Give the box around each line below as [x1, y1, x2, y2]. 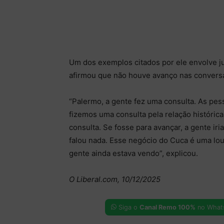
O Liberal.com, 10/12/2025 [69, 174, 160, 184]
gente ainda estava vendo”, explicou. [69, 148, 198, 158]
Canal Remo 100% [139, 203, 195, 211]
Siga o [116, 203, 139, 211]
